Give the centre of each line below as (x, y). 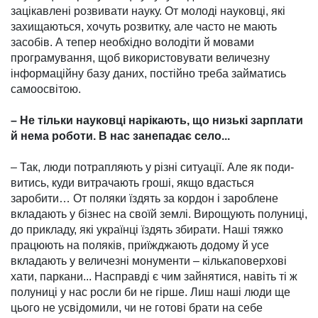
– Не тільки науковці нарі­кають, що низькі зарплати (157, 121)
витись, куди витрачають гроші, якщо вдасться (132, 183)
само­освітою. (46, 89)
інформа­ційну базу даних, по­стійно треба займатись (148, 74)
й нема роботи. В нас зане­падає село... (120, 136)
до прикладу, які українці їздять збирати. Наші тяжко (147, 230)
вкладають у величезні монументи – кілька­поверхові (149, 261)
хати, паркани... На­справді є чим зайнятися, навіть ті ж (154, 277)
